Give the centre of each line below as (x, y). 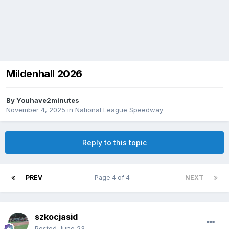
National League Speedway (119, 110)
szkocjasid (56, 217)
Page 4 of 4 (114, 178)
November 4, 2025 (36, 110)
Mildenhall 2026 (44, 74)
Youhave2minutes (48, 100)
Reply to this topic (114, 143)
